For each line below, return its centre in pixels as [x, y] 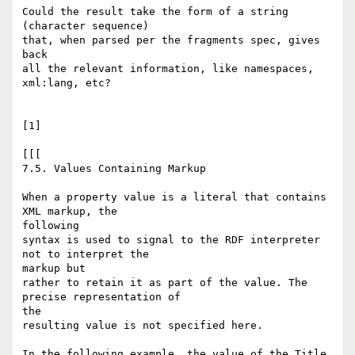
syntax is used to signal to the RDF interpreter [171, 240]
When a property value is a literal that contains [174, 197]
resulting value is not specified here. [143, 326]
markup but [54, 269]
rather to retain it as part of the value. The [165, 283]
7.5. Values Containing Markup [114, 169]
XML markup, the [70, 212]
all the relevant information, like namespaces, [168, 69]
